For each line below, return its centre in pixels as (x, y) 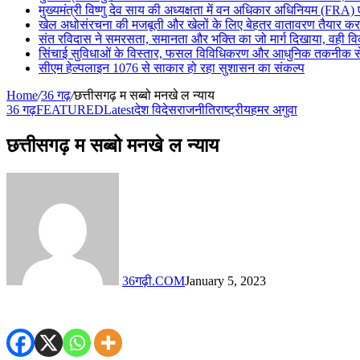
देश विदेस (155, 110)
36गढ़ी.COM (153, 280)
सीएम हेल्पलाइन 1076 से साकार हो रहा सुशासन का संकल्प (172, 68)
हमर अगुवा (274, 110)
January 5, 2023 (225, 280)
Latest (119, 110)
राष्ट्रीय (233, 110)
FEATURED (70, 110)
